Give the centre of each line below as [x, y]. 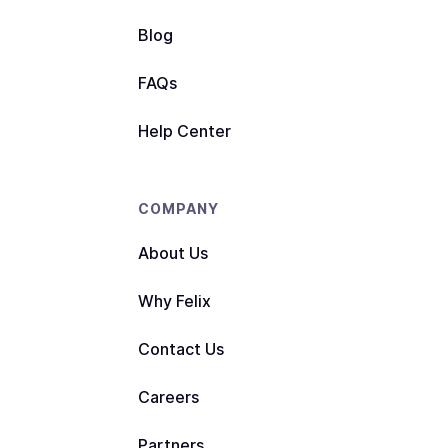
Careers [168, 397]
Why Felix [174, 301]
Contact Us [180, 349]
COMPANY [178, 209]
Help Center [184, 131]
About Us [172, 253]
